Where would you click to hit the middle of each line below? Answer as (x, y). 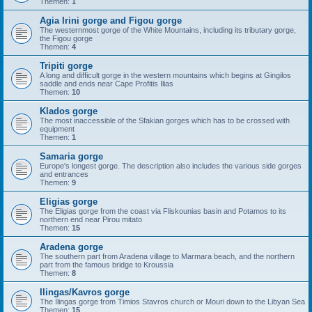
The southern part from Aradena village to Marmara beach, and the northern (167, 256)
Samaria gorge (71, 156)
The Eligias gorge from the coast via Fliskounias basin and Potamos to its (163, 211)
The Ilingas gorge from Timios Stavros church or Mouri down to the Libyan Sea (172, 302)
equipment (57, 129)
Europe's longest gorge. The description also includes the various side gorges (171, 166)
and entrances (64, 174)
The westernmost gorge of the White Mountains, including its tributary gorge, (168, 30)
